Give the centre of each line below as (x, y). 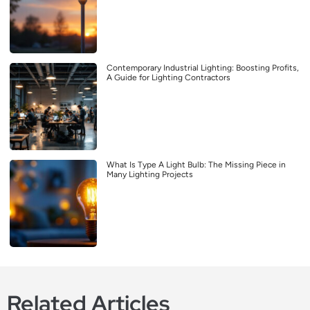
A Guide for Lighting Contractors (168, 77)
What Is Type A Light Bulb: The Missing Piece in (196, 164)
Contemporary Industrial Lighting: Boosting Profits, (203, 67)
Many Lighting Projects (150, 174)
